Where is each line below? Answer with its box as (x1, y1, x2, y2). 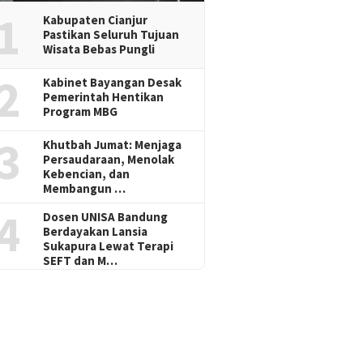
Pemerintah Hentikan (42, 89, 164, 105)
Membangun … (42, 181, 126, 197)
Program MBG (42, 104, 117, 120)
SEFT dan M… (42, 253, 117, 269)
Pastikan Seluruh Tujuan (42, 27, 179, 43)
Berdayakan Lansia (42, 224, 147, 240)
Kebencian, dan (42, 166, 130, 182)
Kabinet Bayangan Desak (42, 75, 181, 91)
